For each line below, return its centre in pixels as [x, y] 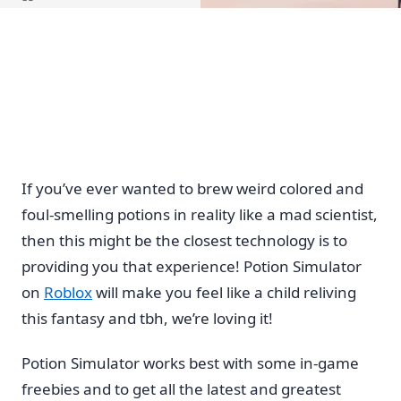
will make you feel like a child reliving [224, 292]
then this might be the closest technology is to [184, 240]
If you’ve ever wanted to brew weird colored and [192, 188]
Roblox [68, 292]
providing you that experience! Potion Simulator [192, 266]
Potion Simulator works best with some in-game [190, 363]
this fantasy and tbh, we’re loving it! [147, 318]
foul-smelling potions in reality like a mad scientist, [200, 214]
